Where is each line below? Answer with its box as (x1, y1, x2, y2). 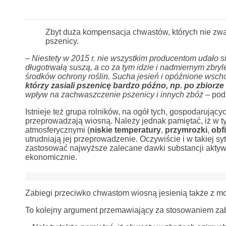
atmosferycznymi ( (25, 126, 90, 134)
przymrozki (164, 126, 207, 134)
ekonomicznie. (25, 153, 77, 161)
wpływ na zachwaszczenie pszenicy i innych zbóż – (25, 90, 212, 99)
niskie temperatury (89, 126, 161, 134)
